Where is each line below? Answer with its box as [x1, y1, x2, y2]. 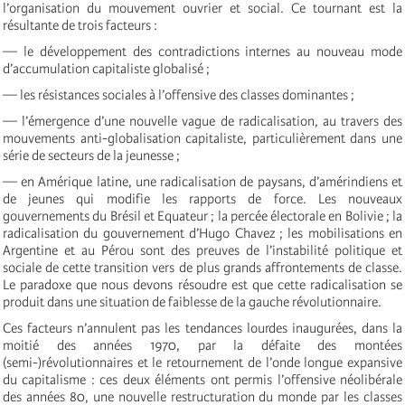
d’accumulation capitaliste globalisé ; [3, 61, 210, 78]
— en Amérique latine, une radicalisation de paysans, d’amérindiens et [3, 174, 402, 191]
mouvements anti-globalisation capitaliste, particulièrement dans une [3, 130, 402, 147]
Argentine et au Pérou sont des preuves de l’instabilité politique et [3, 242, 402, 259]
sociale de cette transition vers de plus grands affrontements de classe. [3, 259, 402, 277]
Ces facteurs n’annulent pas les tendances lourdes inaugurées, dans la [3, 320, 402, 337]
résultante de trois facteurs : [3, 17, 157, 34]
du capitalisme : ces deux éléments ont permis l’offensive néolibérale [3, 372, 402, 389]
